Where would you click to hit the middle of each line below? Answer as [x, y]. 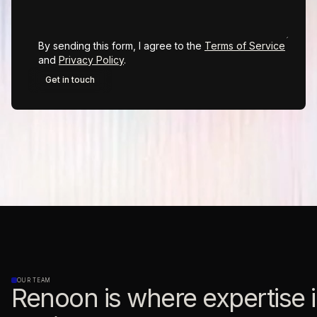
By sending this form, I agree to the [121, 46]
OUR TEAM [34, 280]
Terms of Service [245, 46]
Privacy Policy [91, 60]
